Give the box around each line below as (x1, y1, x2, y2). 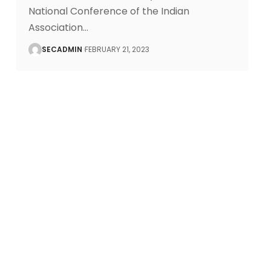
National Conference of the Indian (28, 4, 189, 18)
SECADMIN (41, 44, 82, 54)
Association (28, 21, 83, 34)
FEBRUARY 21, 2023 (84, 44, 149, 54)
